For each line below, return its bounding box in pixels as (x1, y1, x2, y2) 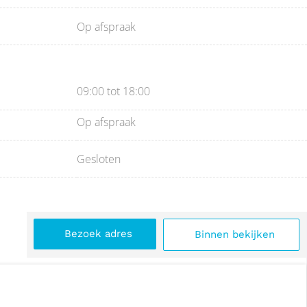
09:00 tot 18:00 (77, 84, 150, 99)
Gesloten (77, 151, 121, 167)
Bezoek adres (64, 228, 132, 241)
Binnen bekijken (194, 228, 275, 241)
